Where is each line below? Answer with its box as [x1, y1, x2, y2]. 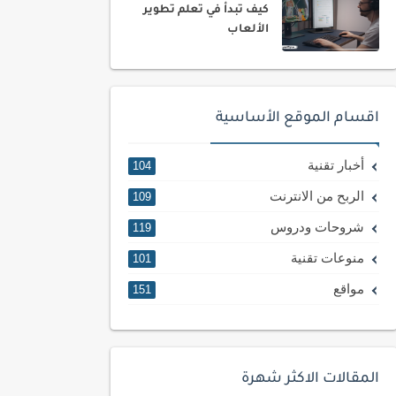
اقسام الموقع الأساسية [216, 110, 379, 126]
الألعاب [227, 24, 269, 36]
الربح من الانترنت [269, 188, 364, 203]
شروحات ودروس [270, 219, 364, 234]
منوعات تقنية [290, 250, 364, 265]
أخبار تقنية [307, 157, 364, 172]
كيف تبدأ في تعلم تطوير [143, 4, 269, 17]
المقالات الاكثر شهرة [241, 371, 379, 387]
